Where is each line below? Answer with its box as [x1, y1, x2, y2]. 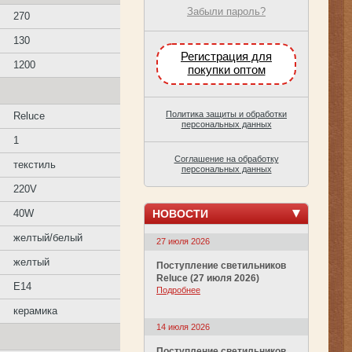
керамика [13, 305, 58, 317]
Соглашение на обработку [174, 153, 279, 163]
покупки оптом [187, 64, 266, 77]
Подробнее [156, 285, 200, 295]
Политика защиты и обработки [166, 108, 287, 119]
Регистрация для [181, 50, 272, 64]
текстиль [13, 159, 57, 170]
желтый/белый [13, 232, 83, 244]
